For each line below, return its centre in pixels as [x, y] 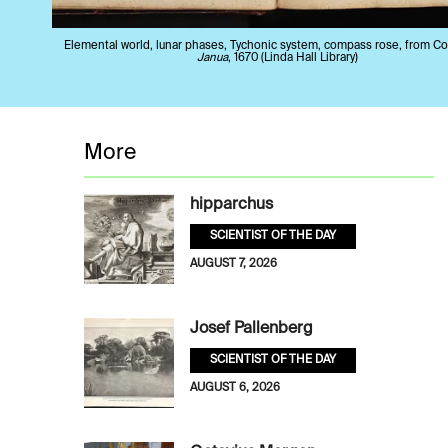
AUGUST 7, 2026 [233, 264]
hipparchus [231, 205]
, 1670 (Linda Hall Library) [292, 57]
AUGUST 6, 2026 [235, 388]
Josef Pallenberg [251, 329]
